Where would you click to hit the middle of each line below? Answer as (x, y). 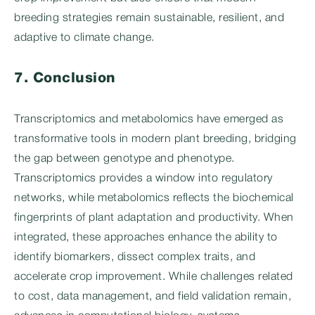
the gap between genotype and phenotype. (124, 159)
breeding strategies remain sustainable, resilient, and (149, 18)
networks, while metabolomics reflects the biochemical (154, 198)
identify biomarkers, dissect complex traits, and (135, 257)
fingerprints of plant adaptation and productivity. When (154, 218)
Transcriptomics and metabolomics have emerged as (149, 120)
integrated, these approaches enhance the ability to (146, 238)
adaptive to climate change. (84, 38)
